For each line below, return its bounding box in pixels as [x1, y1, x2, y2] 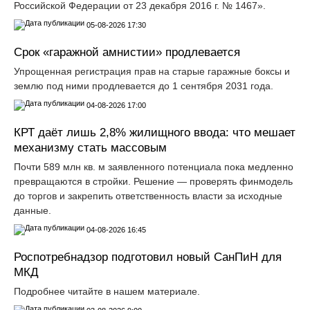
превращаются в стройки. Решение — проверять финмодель [14, 175, 293, 187]
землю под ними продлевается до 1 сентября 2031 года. [14, 80, 273, 91]
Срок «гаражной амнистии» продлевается [14, 45, 240, 59]
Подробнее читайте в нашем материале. [14, 285, 200, 297]
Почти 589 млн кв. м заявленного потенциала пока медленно [14, 161, 293, 172]
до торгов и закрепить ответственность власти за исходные [14, 190, 282, 201]
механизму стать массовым [14, 140, 167, 154]
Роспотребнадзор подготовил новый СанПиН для [14, 250, 282, 264]
